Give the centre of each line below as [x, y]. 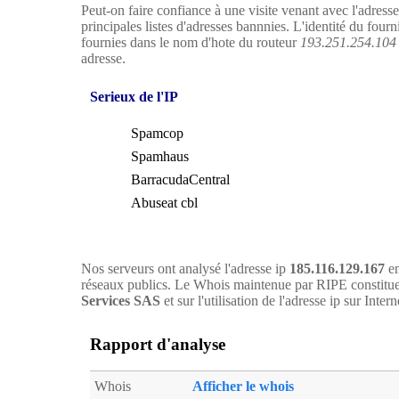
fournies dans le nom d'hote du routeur [191, 42]
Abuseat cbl [164, 203]
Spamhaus [160, 156]
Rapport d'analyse [158, 344]
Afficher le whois [243, 387]
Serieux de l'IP [134, 97]
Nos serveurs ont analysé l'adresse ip [185, 269]
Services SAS [121, 301]
